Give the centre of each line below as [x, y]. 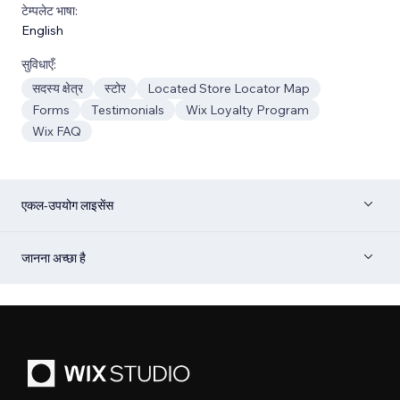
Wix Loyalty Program [247, 109]
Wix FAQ [57, 131]
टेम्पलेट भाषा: [50, 10]
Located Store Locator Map [229, 88]
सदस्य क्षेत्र [58, 88]
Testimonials [128, 109]
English [42, 30]
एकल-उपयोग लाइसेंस [67, 205]
